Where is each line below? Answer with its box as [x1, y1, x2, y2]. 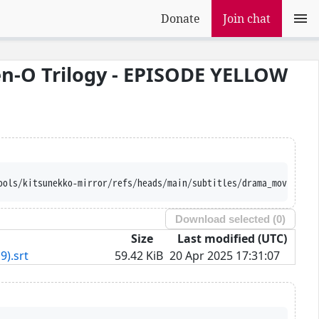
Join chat [223, 11, 271, 26]
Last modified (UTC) [177, 230, 287, 246]
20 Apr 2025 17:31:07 [169, 247, 280, 263]
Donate [161, 11, 200, 26]
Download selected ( [175, 213, 277, 226]
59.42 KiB [115, 247, 163, 263]
